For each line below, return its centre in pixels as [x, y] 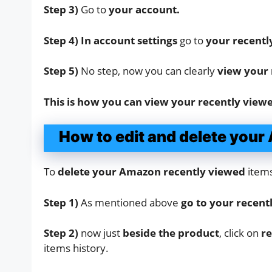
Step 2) [62, 233]
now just [102, 233]
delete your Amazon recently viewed [151, 172]
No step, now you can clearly [149, 71]
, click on [239, 233]
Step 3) [61, 10]
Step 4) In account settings [110, 40]
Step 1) [61, 202]
